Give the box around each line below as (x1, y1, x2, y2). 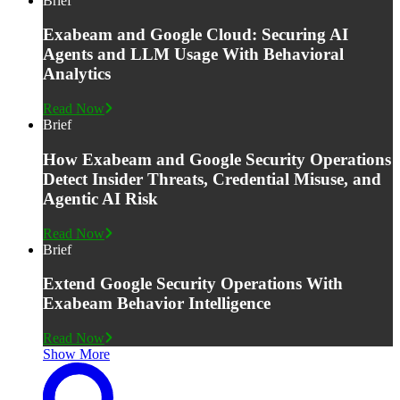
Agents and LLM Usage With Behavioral (43, 45, 344, 64)
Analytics (43, 64, 111, 84)
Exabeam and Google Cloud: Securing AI (43, 25, 348, 45)
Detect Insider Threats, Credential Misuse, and (43, 169, 381, 188)
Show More (43, 346, 110, 362)
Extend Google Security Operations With (43, 274, 343, 294)
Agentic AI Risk (43, 188, 158, 208)
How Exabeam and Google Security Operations (43, 149, 391, 169)
